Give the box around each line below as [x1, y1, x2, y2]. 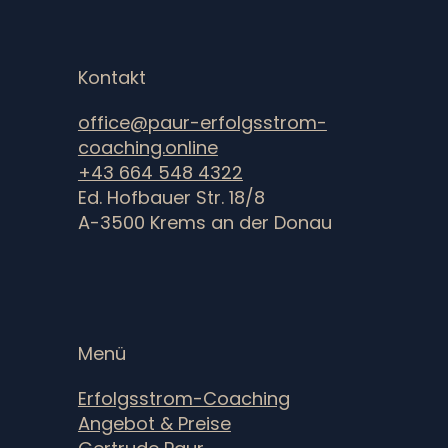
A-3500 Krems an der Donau [77, 209, 337, 235]
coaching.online [77, 134, 218, 160]
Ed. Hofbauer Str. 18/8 [77, 184, 265, 210]
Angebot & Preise [77, 410, 231, 436]
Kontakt [77, 64, 146, 90]
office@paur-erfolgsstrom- [77, 109, 327, 135]
